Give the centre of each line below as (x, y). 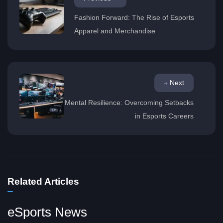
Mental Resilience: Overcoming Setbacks (129, 102)
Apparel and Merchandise (115, 31)
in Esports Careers (164, 116)
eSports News (47, 212)
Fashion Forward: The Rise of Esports (134, 18)
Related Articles (43, 181)
